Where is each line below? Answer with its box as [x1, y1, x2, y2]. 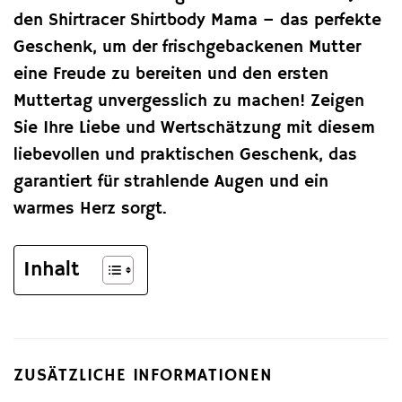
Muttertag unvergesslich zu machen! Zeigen [13, 90, 364, 112]
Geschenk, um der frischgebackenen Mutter [13, 36, 361, 58]
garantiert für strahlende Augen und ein [13, 170, 328, 193]
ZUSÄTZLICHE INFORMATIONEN [13, 364, 273, 387]
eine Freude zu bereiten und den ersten [13, 63, 328, 85]
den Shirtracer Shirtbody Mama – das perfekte [13, 9, 381, 31]
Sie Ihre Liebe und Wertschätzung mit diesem [13, 117, 375, 139]
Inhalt [23, 256, 80, 283]
